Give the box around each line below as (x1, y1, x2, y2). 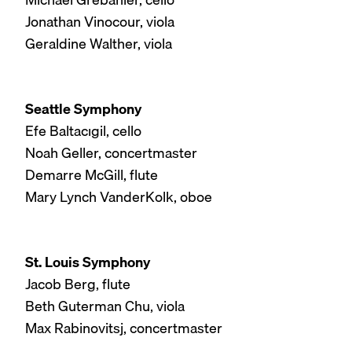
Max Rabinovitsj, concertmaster (25, 317, 222, 340)
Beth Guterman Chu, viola (25, 295, 185, 318)
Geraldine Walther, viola (25, 31, 172, 55)
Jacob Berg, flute (25, 273, 130, 296)
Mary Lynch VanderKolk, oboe (25, 185, 212, 208)
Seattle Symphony (25, 97, 141, 120)
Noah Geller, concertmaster (25, 141, 197, 164)
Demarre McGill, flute (25, 163, 158, 186)
